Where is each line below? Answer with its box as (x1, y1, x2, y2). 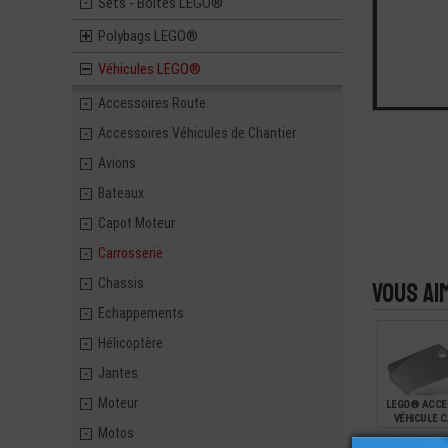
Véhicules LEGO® (98, 60, 201, 78)
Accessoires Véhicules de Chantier (98, 125, 296, 141)
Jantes (98, 365, 138, 381)
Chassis (98, 275, 144, 291)
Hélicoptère (98, 335, 163, 351)
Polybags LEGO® (98, 27, 198, 45)
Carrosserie (98, 245, 163, 261)
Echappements (98, 305, 184, 321)
